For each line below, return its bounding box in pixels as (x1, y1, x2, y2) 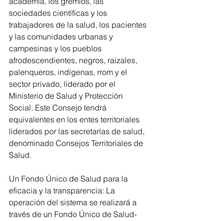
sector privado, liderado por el (9, 79, 117, 89)
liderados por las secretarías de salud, (9, 126, 147, 137)
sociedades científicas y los (9, 8, 109, 18)
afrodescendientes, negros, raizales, (9, 55, 139, 66)
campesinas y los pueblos (9, 43, 104, 54)
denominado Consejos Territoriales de (9, 138, 145, 148)
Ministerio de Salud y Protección (9, 91, 125, 101)
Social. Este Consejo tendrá (9, 103, 109, 113)
